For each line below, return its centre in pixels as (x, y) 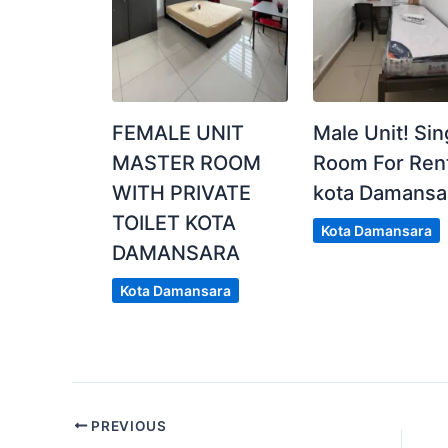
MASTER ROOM (186, 162)
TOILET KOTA (174, 222)
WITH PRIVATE (181, 192)
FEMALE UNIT (178, 132)
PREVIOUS (127, 425)
